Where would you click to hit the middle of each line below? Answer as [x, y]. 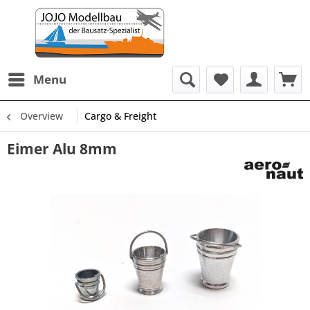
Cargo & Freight [120, 116]
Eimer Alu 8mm [62, 149]
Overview [42, 116]
